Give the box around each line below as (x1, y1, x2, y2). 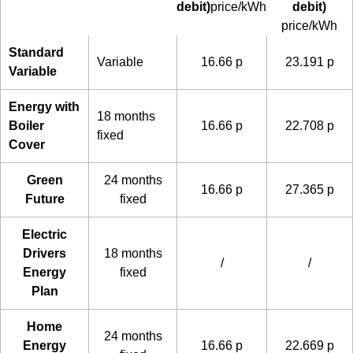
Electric (22, 228, 67, 241)
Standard (9, 46, 64, 59)
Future (24, 192, 65, 206)
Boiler (9, 119, 44, 132)
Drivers (23, 247, 66, 260)
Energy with (9, 100, 80, 113)
